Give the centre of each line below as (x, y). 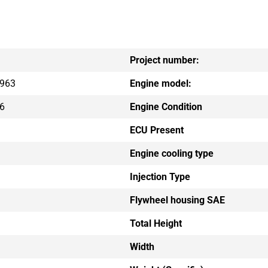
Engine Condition (166, 106)
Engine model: (160, 83)
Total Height (156, 223)
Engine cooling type (171, 153)
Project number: (164, 60)
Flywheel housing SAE (177, 200)
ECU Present (156, 130)
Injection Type (160, 176)
